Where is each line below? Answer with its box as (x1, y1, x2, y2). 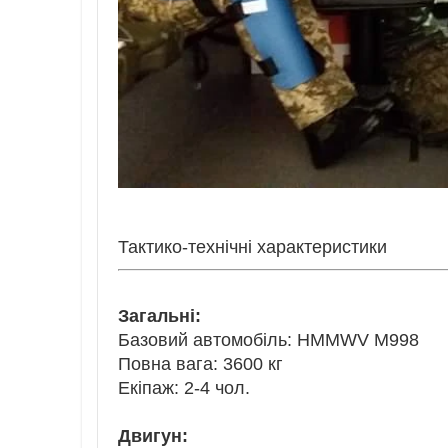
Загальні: (118, 306, 201, 327)
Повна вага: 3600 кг (118, 354, 283, 375)
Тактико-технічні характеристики (118, 237, 387, 258)
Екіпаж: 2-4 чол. (118, 378, 250, 399)
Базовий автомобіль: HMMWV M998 (118, 330, 419, 351)
